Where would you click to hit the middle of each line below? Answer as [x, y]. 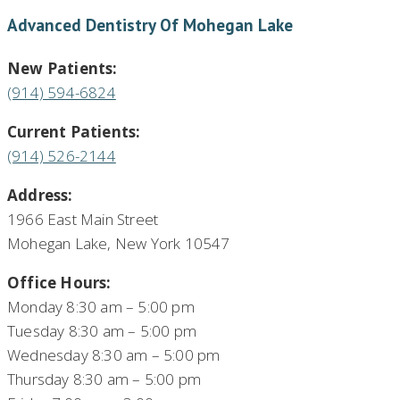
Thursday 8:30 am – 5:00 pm [104, 379]
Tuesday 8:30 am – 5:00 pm [102, 331]
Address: [40, 196]
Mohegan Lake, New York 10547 [119, 244]
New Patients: [62, 69]
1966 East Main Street [83, 220]
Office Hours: [59, 283]
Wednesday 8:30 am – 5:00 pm [114, 355]
